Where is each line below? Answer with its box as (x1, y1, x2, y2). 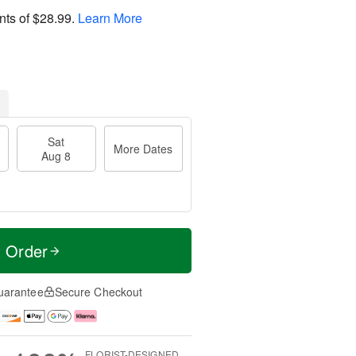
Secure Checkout (54, 284, 143, 300)
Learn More (78, 8, 142, 27)
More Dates (114, 141, 173, 157)
